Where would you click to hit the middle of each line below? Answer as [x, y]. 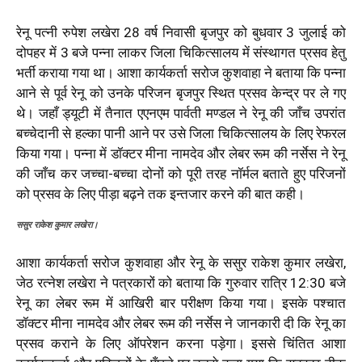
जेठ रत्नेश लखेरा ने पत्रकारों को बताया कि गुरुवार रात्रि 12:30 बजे [181, 283]
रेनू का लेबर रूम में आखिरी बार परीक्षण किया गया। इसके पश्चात [181, 303]
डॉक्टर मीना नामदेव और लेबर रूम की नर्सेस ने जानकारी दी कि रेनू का [181, 323]
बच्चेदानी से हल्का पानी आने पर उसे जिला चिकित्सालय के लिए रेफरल [181, 133]
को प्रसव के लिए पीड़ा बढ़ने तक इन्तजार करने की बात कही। [160, 194]
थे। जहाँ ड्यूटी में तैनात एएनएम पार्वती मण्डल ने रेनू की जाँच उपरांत [181, 113]
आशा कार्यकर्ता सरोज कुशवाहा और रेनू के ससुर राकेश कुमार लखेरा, [181, 263]
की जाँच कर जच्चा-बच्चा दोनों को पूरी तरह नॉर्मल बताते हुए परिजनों [181, 174]
